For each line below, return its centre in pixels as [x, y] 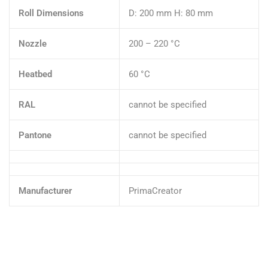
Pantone [35, 135]
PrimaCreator [155, 191]
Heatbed [35, 74]
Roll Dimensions [51, 13]
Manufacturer [45, 191]
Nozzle [33, 43]
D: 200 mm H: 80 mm [171, 13]
